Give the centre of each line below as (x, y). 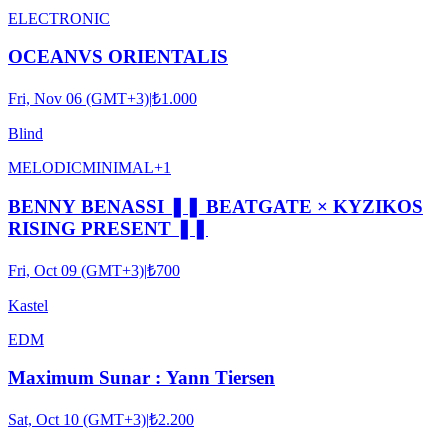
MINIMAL (118, 168)
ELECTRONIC (59, 18)
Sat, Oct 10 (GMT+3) (77, 419)
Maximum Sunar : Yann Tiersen (141, 378)
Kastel (28, 305)
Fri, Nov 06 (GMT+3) (78, 99)
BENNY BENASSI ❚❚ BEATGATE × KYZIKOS (215, 206)
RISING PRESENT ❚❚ (108, 228)
